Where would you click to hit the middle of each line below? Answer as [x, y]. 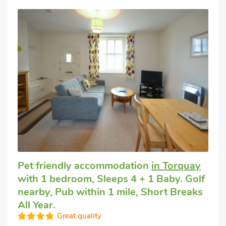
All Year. [37, 205]
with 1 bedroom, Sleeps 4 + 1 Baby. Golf [111, 179]
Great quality [79, 216]
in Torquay [176, 166]
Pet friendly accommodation [84, 166]
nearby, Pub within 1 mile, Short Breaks [110, 192]
